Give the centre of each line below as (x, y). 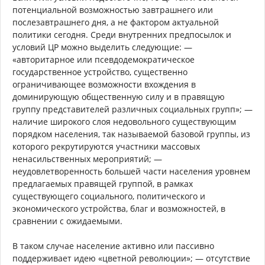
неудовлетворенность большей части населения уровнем (131, 171)
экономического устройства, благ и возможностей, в (119, 209)
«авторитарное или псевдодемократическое (104, 59)
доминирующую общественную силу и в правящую (119, 97)
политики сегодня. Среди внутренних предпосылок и (122, 35)
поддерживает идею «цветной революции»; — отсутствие (131, 258)
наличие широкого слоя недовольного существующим (124, 122)
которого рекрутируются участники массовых (106, 146)
